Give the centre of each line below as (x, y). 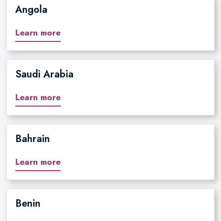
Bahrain (32, 139)
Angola (31, 10)
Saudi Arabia (44, 74)
